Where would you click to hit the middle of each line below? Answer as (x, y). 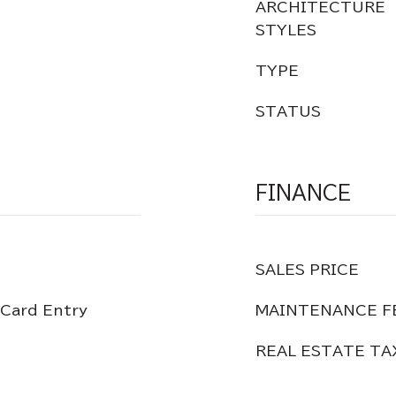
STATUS (288, 111)
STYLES (286, 30)
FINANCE (303, 193)
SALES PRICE (307, 270)
